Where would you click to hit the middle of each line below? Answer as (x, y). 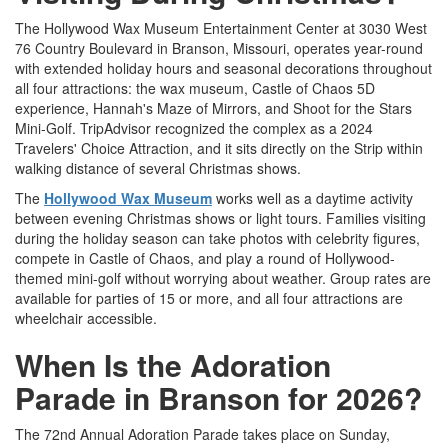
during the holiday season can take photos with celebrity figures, (217, 238)
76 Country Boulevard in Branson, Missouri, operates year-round (219, 48)
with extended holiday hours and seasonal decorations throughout (223, 68)
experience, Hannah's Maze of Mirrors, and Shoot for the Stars (213, 108)
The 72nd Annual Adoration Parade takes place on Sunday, (202, 434)
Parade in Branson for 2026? (218, 398)
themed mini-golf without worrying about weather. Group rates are (223, 278)
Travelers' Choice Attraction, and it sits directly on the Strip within (219, 148)
